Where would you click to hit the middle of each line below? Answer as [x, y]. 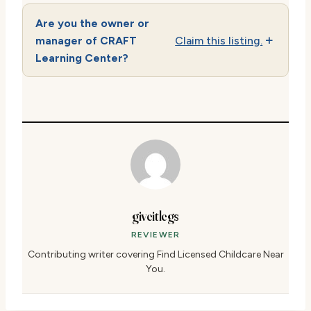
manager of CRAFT [86, 40]
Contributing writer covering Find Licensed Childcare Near [155, 254]
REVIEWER [155, 234]
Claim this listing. [219, 40]
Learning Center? [82, 58]
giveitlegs [155, 216]
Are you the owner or [92, 23]
